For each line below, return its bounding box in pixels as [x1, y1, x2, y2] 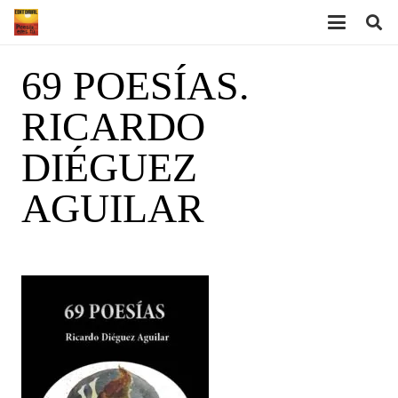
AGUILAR [21, 186, 204, 231]
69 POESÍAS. [21, 63, 250, 108]
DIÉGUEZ [21, 145, 197, 190]
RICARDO [21, 104, 205, 149]
